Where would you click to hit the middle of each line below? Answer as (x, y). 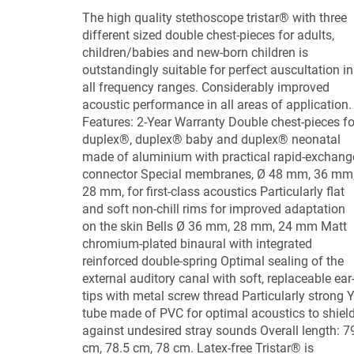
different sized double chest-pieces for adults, (208, 35)
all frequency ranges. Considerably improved (205, 87)
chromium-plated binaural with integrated (197, 244)
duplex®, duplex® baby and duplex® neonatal (211, 139)
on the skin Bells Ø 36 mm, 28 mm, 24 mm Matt (214, 226)
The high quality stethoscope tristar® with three (214, 18)
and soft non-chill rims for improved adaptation (213, 209)
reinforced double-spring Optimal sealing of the (213, 261)
